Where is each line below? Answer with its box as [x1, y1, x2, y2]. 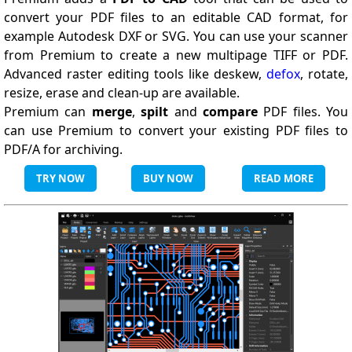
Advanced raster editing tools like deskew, [4, 65, 266, 82]
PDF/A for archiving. [4, 141, 123, 158]
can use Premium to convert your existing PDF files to [4, 122, 348, 139]
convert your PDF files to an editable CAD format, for [4, 9, 348, 26]
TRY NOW [36, 171, 85, 185]
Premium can [4, 103, 92, 120]
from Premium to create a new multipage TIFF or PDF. [4, 46, 348, 64]
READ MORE [254, 171, 313, 185]
